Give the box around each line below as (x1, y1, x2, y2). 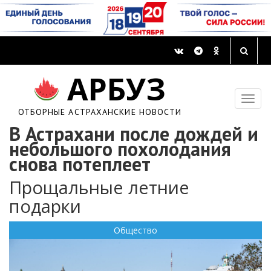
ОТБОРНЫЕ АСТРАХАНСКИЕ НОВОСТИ (18, 106, 182, 118)
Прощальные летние (9, 175, 189, 200)
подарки (9, 194, 81, 218)
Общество (114, 224, 157, 237)
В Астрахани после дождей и (9, 121, 258, 147)
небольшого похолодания (9, 136, 231, 162)
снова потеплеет (9, 151, 151, 177)
